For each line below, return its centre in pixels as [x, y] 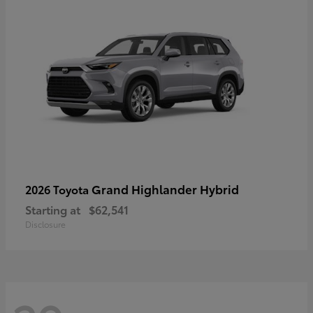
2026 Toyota [58, 189]
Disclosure [45, 224]
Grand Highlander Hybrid [165, 189]
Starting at [53, 210]
